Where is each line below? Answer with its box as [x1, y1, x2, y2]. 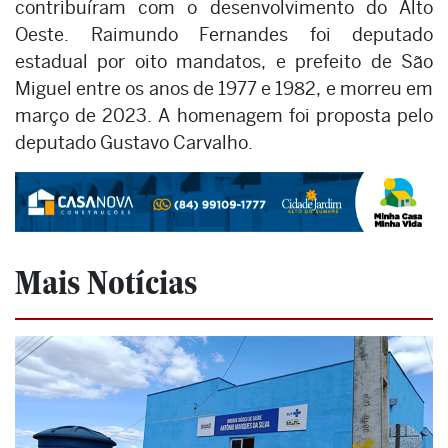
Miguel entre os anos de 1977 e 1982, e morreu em [15, 78, 433, 100]
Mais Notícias [15, 262, 197, 302]
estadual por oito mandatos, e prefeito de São [15, 51, 433, 73]
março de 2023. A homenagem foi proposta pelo [15, 105, 433, 127]
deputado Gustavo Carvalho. [15, 132, 253, 154]
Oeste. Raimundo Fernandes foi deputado [15, 24, 433, 46]
